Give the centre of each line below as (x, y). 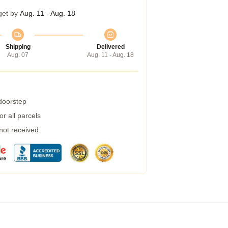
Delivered (110, 47)
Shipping (18, 47)
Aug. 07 (18, 55)
